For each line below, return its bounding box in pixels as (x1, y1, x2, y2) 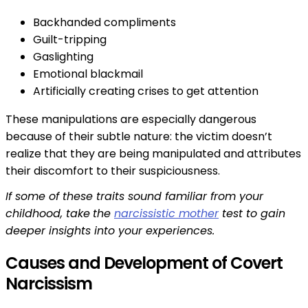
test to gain (219, 206, 285, 222)
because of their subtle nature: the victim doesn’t (5, 129, 272, 145)
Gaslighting (33, 49, 93, 65)
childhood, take (5, 206, 90, 222)
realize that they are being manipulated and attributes (5, 146, 301, 162)
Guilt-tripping (33, 32, 107, 48)
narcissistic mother (114, 206, 219, 222)
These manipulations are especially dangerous (5, 111, 256, 128)
